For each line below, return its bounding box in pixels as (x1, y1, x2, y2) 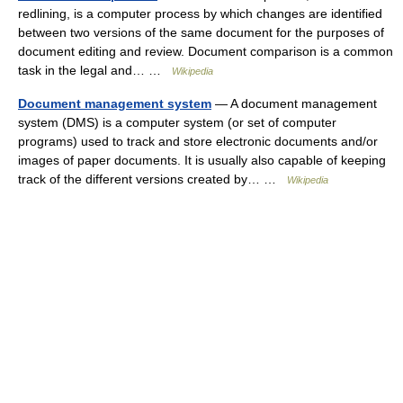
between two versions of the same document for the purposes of (18, 25, 384, 40)
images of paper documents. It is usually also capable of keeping (18, 153, 386, 167)
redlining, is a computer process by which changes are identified (18, 6, 382, 21)
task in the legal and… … (18, 63, 172, 77)
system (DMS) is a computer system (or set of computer (18, 115, 336, 130)
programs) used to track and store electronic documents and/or (18, 134, 378, 148)
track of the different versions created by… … (18, 172, 287, 186)
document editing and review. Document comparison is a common (18, 44, 393, 58)
